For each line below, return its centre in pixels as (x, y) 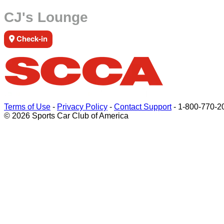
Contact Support (143, 107)
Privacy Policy (82, 107)
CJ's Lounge (46, 17)
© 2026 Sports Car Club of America (66, 116)
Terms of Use (27, 107)
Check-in (31, 38)
